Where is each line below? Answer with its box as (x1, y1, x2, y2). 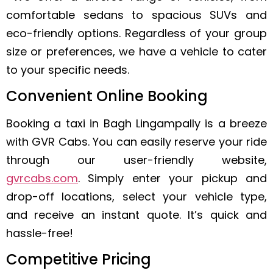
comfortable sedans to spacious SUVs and (6, 7, 267, 23)
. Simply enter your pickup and (78, 171, 267, 186)
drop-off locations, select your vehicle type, (6, 189, 267, 205)
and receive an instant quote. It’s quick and (6, 207, 267, 223)
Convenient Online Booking (6, 86, 208, 107)
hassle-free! (6, 225, 73, 241)
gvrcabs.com (6, 171, 78, 186)
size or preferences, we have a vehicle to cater (6, 43, 267, 59)
